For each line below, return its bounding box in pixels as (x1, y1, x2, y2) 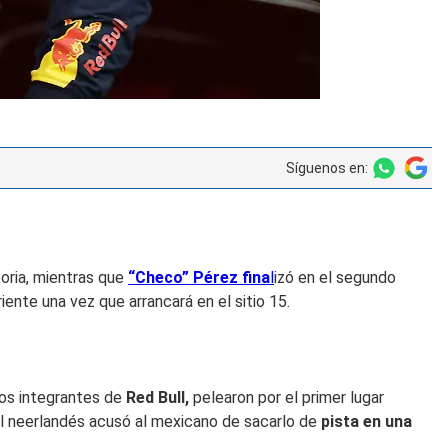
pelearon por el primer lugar (189, 387, 384, 407)
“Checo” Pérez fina (128, 267, 270, 287)
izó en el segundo (274, 267, 396, 287)
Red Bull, (126, 387, 189, 407)
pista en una (321, 411, 412, 431)
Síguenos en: (285, 159, 368, 176)
